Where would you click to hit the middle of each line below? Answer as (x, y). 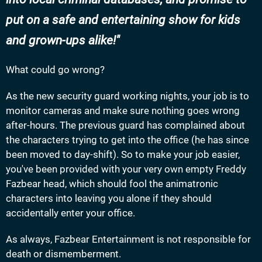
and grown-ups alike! (61, 40)
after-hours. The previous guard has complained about (125, 125)
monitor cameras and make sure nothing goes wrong (123, 110)
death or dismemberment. (63, 254)
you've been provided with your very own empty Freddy (126, 169)
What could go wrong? (55, 69)
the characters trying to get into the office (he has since (127, 139)
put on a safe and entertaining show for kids (123, 20)
